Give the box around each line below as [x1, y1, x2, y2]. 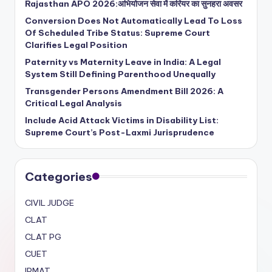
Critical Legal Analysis [25, 97, 122, 109]
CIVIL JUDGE [25, 197, 74, 208]
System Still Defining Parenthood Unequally [25, 68, 216, 80]
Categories [25, 169, 92, 184]
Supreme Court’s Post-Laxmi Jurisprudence [25, 126, 214, 138]
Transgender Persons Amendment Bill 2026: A [25, 85, 223, 97]
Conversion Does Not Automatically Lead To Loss [25, 15, 242, 26]
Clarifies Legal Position [25, 39, 127, 50]
